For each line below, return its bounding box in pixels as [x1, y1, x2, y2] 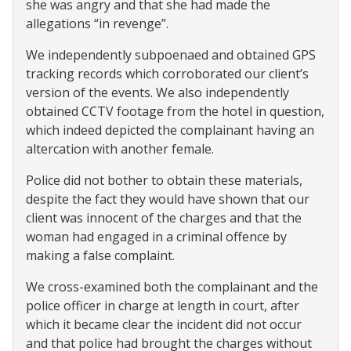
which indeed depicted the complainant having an [26, 121, 314, 139]
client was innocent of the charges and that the [26, 209, 302, 226]
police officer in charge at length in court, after [26, 297, 299, 314]
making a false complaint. [26, 247, 175, 264]
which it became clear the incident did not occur [26, 316, 302, 333]
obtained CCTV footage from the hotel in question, [26, 103, 324, 120]
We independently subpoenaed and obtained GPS [26, 46, 316, 63]
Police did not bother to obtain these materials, [26, 172, 302, 189]
